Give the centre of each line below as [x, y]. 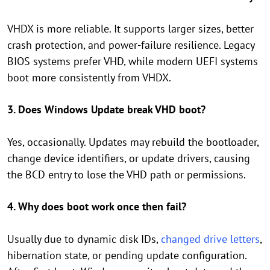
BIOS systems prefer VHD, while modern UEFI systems [133, 61]
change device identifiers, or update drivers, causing [129, 158]
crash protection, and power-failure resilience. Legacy [131, 45]
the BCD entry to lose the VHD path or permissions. [127, 174]
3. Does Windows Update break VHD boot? [106, 109]
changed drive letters [210, 239]
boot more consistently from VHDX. [89, 77]
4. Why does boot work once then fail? [97, 206]
